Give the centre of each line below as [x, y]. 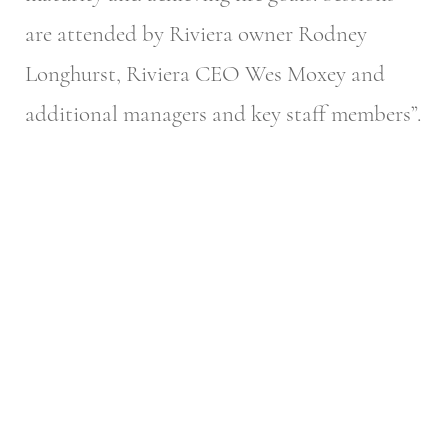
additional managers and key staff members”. [223, 114]
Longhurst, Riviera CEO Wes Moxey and [205, 74]
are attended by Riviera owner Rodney [196, 34]
